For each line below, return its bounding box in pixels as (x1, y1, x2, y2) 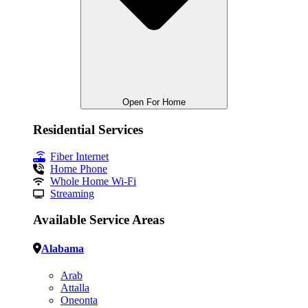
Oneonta (60, 294, 98, 306)
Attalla (60, 281, 89, 294)
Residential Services (33, 122, 143, 137)
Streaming (50, 187, 94, 199)
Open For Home (122, 97, 186, 108)
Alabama (41, 242, 84, 254)
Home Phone (50, 162, 107, 175)
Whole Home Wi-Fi (50, 175, 136, 187)
